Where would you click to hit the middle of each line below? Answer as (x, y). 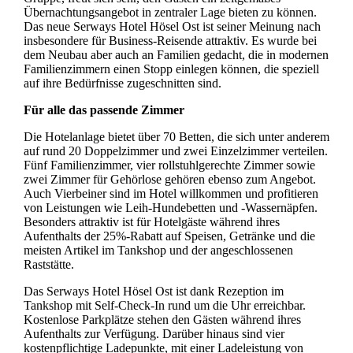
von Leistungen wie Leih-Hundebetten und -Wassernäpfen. (170, 208)
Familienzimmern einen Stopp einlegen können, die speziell (171, 69)
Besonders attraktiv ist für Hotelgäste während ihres (151, 222)
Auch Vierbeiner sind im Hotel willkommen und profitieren (171, 194)
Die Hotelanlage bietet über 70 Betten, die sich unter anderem (176, 137)
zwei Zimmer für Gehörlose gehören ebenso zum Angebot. (169, 180)
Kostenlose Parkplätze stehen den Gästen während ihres (162, 320)
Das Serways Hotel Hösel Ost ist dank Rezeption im (153, 292)
